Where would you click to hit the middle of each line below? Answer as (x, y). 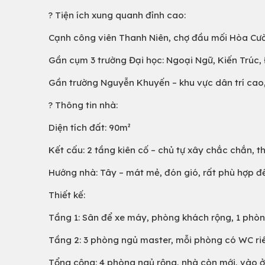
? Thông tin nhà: (83, 105)
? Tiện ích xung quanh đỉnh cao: (117, 15)
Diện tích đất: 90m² (90, 127)
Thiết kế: (67, 195)
